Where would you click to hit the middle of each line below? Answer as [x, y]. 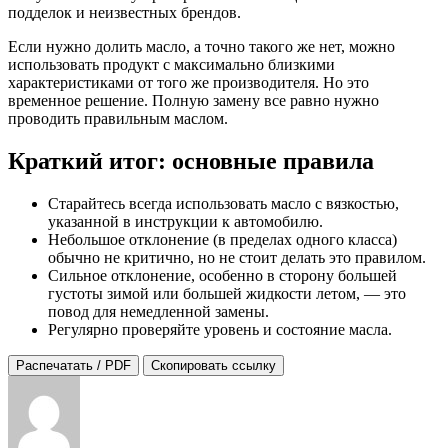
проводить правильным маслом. [118, 119]
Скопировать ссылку [213, 365]
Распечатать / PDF [73, 365]
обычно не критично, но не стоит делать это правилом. [237, 257]
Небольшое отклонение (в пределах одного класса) [222, 239]
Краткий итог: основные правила [191, 160]
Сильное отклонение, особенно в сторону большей [222, 275]
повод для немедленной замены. [158, 311]
